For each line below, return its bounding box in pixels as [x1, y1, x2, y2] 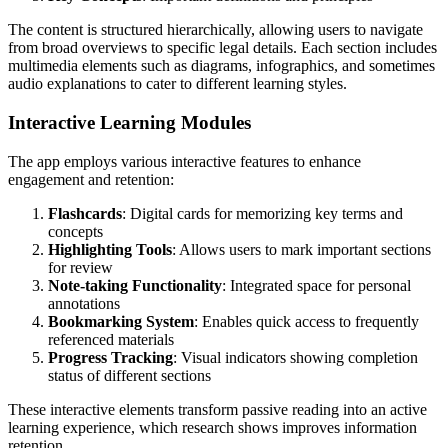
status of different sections [48, 366, 211, 384]
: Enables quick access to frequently [194, 312, 419, 330]
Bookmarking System [48, 312, 194, 330]
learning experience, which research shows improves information [8, 418, 417, 436]
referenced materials [48, 330, 174, 348]
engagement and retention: [8, 170, 174, 188]
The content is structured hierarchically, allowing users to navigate [8, 21, 423, 39]
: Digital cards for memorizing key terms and [122, 204, 403, 222]
